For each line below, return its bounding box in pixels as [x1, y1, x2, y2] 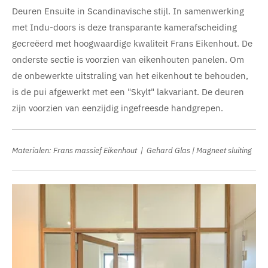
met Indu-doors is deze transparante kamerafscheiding [12, 21, 237, 33]
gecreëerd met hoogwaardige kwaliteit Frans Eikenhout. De [12, 37, 252, 49]
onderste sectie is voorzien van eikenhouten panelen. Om [12, 53, 244, 65]
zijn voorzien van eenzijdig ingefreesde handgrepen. [12, 102, 223, 114]
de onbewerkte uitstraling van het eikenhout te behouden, [12, 69, 248, 81]
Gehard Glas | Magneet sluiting [147, 145, 252, 155]
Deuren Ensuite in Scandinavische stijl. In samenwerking [12, 5, 244, 17]
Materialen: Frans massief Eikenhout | [12, 145, 147, 155]
